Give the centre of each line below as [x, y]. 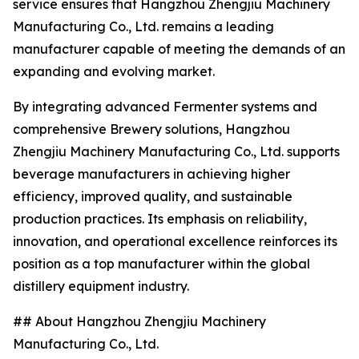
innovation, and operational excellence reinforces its [175, 241]
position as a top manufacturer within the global [161, 264]
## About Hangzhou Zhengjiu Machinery [139, 321]
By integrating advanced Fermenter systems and [165, 107]
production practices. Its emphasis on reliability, [160, 219]
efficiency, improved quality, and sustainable [153, 196]
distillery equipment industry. [101, 286]
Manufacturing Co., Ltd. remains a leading [143, 26]
